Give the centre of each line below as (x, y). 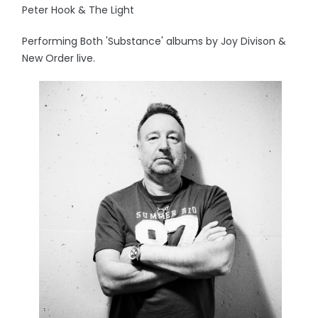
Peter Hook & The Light (78, 10)
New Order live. (59, 58)
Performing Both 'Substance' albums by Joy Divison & (154, 41)
